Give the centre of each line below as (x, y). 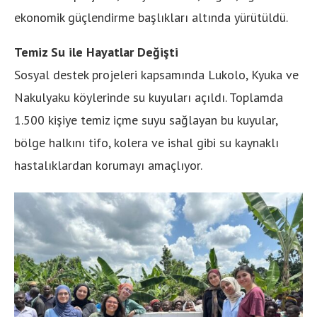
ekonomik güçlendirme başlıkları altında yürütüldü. (151, 17)
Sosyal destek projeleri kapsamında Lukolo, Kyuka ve (156, 74)
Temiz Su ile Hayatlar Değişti (96, 52)
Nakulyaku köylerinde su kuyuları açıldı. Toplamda (149, 97)
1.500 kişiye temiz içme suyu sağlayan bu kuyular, (146, 120)
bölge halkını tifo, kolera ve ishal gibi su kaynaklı (146, 142)
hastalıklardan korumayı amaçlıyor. (108, 165)
